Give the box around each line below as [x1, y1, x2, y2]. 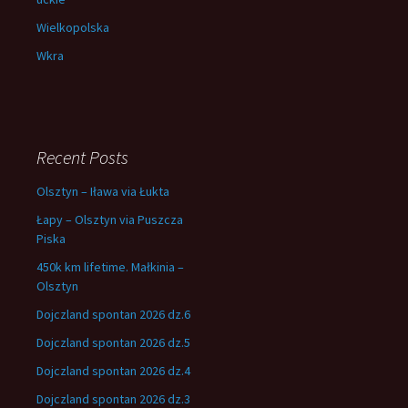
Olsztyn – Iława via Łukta [36, 183, 169, 199]
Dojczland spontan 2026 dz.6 [36, 306, 190, 322]
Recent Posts [36, 146, 128, 168]
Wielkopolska [36, 19, 109, 36]
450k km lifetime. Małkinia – [36, 259, 184, 275]
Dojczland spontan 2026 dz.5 [36, 334, 190, 351]
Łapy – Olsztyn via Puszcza [36, 211, 183, 228]
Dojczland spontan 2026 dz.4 [36, 362, 190, 379]
